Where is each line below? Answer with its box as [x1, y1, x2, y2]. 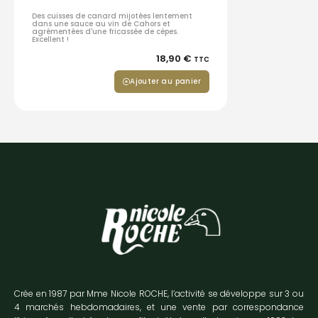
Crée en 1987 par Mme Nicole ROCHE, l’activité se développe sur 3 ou [14, 287, 304, 300]
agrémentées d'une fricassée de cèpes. [32, 26, 178, 38]
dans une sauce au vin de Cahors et [32, 18, 170, 30]
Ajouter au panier [130, 76, 201, 87]
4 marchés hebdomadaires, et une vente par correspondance [14, 300, 304, 313]
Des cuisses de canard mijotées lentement [32, 11, 192, 22]
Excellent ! [32, 34, 69, 45]
